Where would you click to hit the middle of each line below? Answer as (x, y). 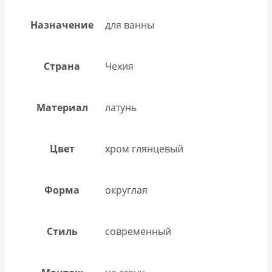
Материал (62, 107)
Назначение (62, 25)
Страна (62, 66)
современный (138, 231)
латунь (121, 107)
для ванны (130, 25)
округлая (126, 190)
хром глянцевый (144, 148)
